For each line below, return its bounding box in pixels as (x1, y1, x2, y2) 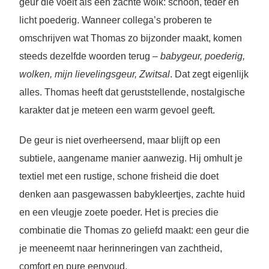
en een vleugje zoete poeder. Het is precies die (19, 207, 219, 217)
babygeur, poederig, (160, 50, 245, 61)
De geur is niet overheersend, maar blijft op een (19, 134, 220, 145)
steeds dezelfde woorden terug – (19, 50, 160, 61)
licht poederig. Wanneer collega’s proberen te (19, 14, 212, 25)
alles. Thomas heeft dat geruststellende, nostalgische (19, 86, 245, 97)
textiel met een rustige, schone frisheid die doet (19, 171, 219, 181)
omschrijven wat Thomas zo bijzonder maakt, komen (19, 32, 242, 43)
